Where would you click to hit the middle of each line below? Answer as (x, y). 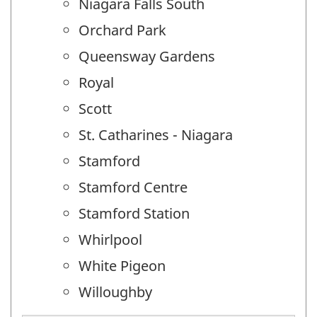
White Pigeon (122, 266)
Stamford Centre (133, 188)
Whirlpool (110, 240)
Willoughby (115, 292)
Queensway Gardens (147, 57)
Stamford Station (134, 214)
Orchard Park (122, 30)
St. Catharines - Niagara (156, 135)
